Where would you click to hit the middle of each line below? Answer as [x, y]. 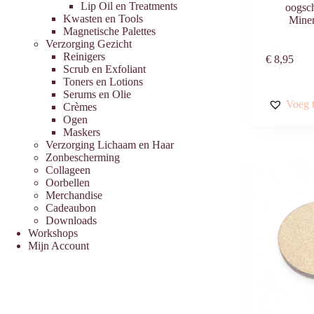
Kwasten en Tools [103, 18]
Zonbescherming [83, 157]
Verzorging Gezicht [89, 43]
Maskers [82, 132]
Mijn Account [59, 245]
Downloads [71, 220]
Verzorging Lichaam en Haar [110, 144]
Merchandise [74, 195]
